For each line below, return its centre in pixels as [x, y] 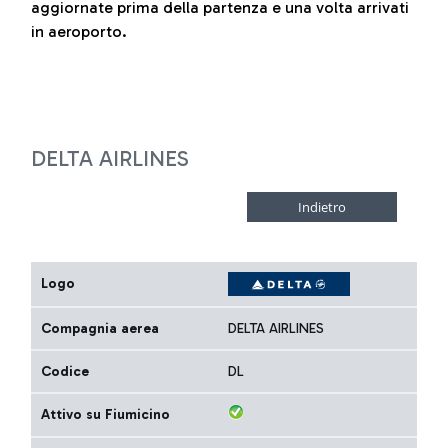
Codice [65, 371]
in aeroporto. [79, 31]
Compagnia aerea [100, 328]
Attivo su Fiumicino [105, 414]
